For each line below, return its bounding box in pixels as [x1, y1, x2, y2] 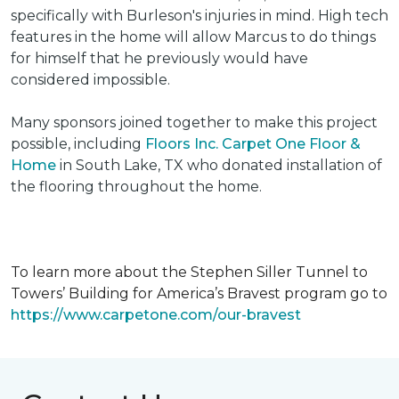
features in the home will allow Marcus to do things [11, 28, 376, 45]
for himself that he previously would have [11, 50, 308, 67]
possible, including [11, 135, 145, 152]
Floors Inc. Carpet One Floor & [145, 135, 361, 152]
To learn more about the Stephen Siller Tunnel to [11, 264, 368, 281]
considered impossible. [11, 71, 170, 88]
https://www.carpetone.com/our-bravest [11, 306, 301, 323]
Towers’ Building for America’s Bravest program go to [11, 285, 387, 302]
